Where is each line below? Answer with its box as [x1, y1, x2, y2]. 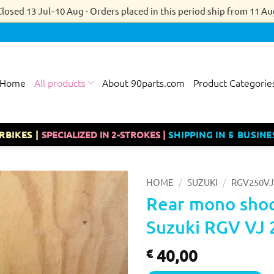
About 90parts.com [102, 76, 185, 89]
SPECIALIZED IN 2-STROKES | [42, 128, 169, 141]
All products [34, 76, 86, 89]
